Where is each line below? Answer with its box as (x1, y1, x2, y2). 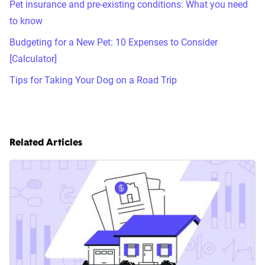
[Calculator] (9, 53, 57, 65)
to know (9, 15, 43, 27)
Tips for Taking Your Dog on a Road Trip (9, 75, 177, 86)
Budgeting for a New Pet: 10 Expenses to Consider (9, 37, 218, 49)
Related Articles (9, 138, 82, 148)
